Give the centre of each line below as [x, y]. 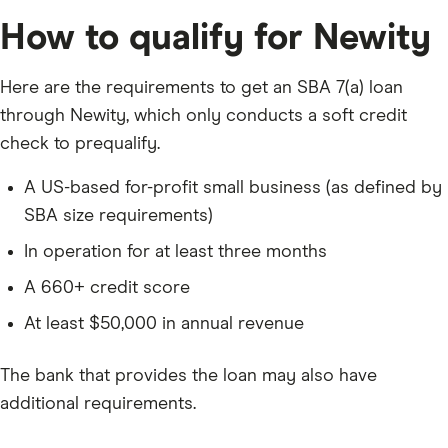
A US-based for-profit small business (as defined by [233, 188]
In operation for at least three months [175, 252]
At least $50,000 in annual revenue [164, 324]
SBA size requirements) [118, 216]
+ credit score [132, 288]
